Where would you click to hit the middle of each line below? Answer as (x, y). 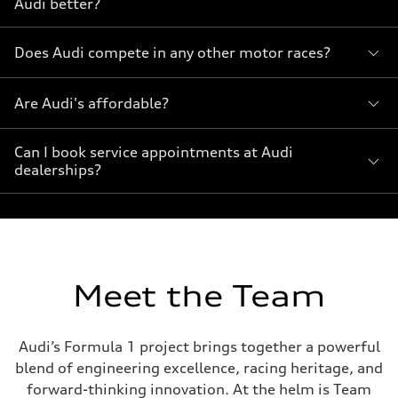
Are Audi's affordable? (92, 103)
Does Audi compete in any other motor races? (172, 52)
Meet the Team (199, 296)
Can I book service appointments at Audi (154, 152)
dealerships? (58, 170)
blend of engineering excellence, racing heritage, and (199, 368)
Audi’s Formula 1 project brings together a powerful (199, 346)
